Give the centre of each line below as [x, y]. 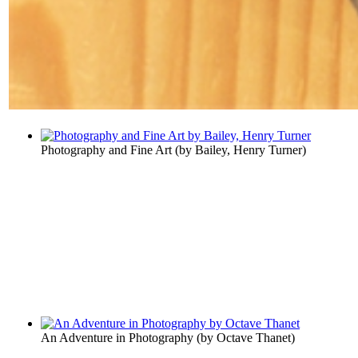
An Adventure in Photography [117, 337]
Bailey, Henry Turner [249, 149]
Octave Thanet [254, 337]
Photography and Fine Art [106, 149]
